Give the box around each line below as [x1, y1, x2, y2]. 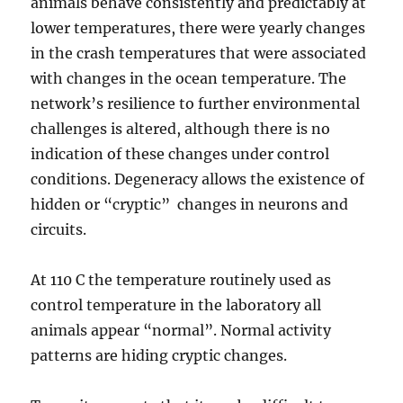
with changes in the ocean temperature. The [31, 69, 347, 88]
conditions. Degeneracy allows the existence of [31, 170, 365, 189]
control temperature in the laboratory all [31, 296, 322, 315]
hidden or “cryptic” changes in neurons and [31, 195, 349, 214]
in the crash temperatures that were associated [31, 44, 367, 63]
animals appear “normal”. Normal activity [31, 321, 332, 340]
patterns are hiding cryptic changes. [31, 346, 288, 365]
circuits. [31, 220, 87, 239]
